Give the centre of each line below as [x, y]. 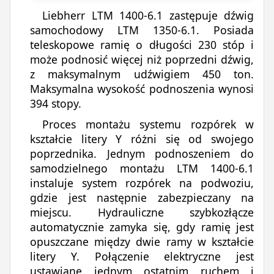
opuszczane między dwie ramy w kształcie [142, 241]
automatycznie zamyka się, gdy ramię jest [142, 227]
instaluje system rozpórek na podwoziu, [142, 183]
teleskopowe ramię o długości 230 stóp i [142, 44]
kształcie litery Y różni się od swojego [142, 139]
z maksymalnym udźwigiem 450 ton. [142, 74]
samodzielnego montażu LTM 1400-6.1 [142, 168]
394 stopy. [56, 103]
